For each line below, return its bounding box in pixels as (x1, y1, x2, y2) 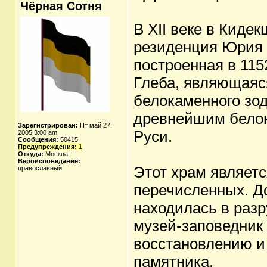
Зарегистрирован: (18, 122, 78, 129)
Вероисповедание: (18, 157, 80, 164)
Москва (44, 150, 68, 157)
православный (18, 164, 62, 172)
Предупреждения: (18, 143, 77, 150)
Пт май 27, (78, 122, 112, 129)
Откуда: (18, 150, 44, 157)
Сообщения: (18, 136, 58, 143)
